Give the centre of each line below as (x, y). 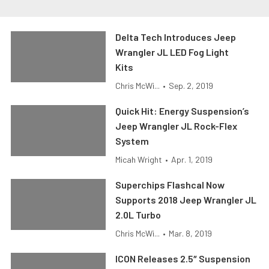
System (132, 141)
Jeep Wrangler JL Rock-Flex (177, 126)
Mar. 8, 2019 (191, 233)
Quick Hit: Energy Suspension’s (183, 111)
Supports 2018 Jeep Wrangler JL (186, 200)
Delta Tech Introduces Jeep (176, 37)
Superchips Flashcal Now (170, 185)
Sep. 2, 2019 (191, 86)
